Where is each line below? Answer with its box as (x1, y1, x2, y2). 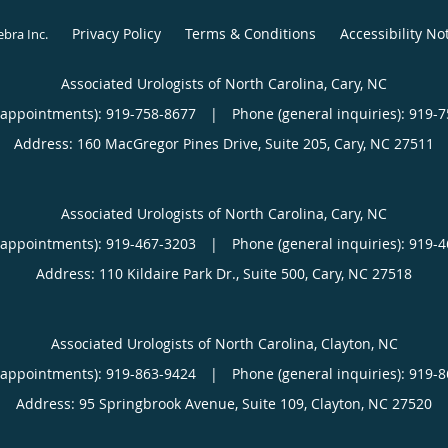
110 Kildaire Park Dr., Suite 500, (99, 263, 312, 283)
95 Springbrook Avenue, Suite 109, (79, 393, 311, 413)
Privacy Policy (71, 23, 161, 43)
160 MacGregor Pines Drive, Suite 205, (77, 133, 334, 153)
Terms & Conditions (184, 23, 316, 43)
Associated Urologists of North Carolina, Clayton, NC (50, 333, 398, 353)
